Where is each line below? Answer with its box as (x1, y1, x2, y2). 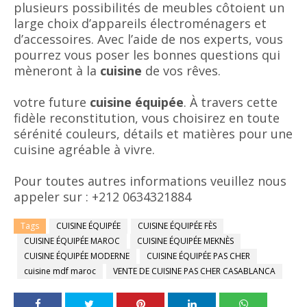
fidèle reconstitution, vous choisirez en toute (14, 110, 280, 126)
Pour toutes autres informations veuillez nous (14, 173, 286, 189)
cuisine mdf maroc (24, 265, 96, 277)
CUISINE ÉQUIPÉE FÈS (138, 220, 217, 232)
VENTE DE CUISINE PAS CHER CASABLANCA (113, 265, 275, 277)
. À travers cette (184, 94, 278, 110)
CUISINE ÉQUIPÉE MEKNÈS (137, 235, 234, 247)
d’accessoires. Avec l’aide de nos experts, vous (14, 31, 283, 47)
